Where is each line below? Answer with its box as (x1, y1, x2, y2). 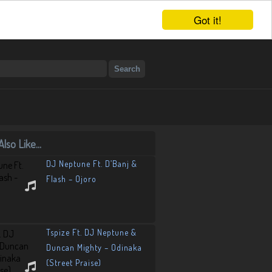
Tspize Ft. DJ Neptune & (46, 227, 137, 237)
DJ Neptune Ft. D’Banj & (46, 158, 137, 169)
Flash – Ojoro (46, 174, 97, 184)
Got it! (194, 12, 222, 27)
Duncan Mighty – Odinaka (46, 242, 142, 253)
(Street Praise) (46, 257, 101, 268)
